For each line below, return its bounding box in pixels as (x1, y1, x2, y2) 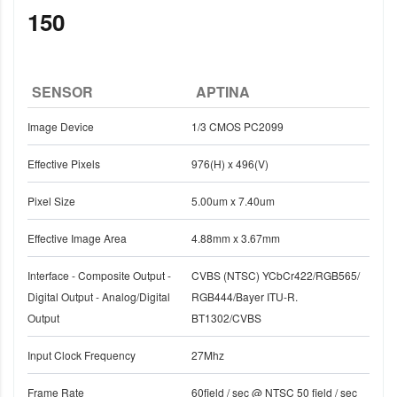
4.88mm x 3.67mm (191, 230, 280, 246)
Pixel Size (27, 193, 75, 209)
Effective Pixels (27, 156, 100, 172)
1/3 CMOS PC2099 (191, 119, 284, 135)
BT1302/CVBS (191, 310, 261, 326)
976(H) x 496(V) (191, 156, 269, 172)
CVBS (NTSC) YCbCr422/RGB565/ (191, 268, 360, 284)
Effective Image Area (27, 230, 127, 246)
